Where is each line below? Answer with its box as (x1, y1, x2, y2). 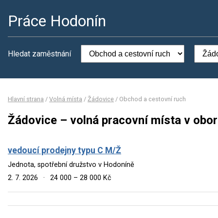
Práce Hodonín (8, 12, 106, 30)
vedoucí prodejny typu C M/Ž (8, 145, 121, 155)
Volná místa (49, 95, 82, 103)
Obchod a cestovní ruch (119, 95, 186, 103)
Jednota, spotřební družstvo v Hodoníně (8, 160, 134, 169)
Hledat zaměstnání (8, 49, 71, 58)
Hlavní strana (8, 95, 44, 103)
